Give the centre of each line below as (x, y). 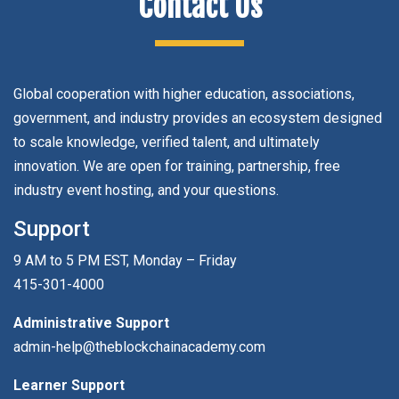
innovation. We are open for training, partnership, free (177, 167)
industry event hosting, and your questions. (146, 191)
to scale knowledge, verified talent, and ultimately (167, 142)
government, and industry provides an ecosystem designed (198, 118)
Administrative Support (91, 323)
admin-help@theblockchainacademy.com (139, 347)
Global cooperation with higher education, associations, (184, 94)
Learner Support (69, 386)
